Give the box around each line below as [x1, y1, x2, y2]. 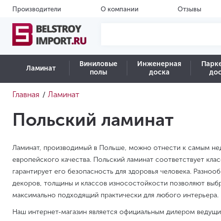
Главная [12, 90, 39, 99]
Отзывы [178, 5, 202, 13]
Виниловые [79, 60, 118, 68]
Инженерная [137, 60, 182, 68]
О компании [100, 5, 139, 13]
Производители [12, 5, 61, 13]
